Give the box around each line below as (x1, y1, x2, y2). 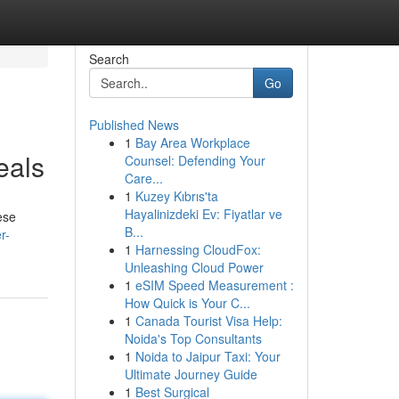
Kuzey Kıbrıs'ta (134, 187, 218, 205)
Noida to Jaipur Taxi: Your (134, 347, 281, 365)
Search (88, 50, 129, 68)
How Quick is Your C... (124, 294, 250, 312)
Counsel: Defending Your (124, 151, 265, 169)
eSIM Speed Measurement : (134, 276, 294, 294)
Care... (124, 169, 163, 187)
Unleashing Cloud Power (124, 258, 264, 276)
